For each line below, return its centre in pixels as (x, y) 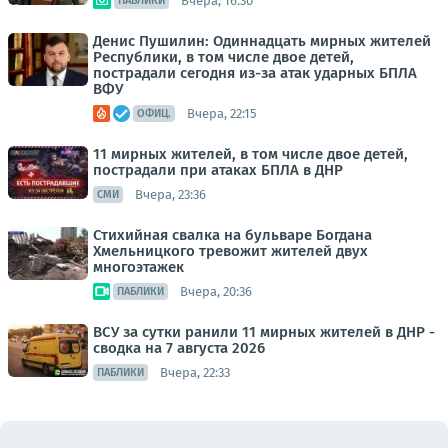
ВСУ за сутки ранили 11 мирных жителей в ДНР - (264, 332)
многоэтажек (138, 267)
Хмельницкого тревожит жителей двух (230, 251)
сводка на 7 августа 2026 (179, 348)
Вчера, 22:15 (222, 113)
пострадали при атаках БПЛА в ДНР (218, 170)
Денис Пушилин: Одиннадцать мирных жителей (262, 41)
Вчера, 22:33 (195, 372)
